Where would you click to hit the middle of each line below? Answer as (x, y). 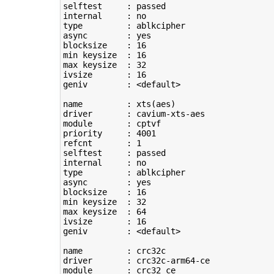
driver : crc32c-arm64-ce (136, 261)
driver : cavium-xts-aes (134, 114)
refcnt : (99, 143)
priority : (99, 134)
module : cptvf (112, 124)
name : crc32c (114, 251)
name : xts (107, 104)
